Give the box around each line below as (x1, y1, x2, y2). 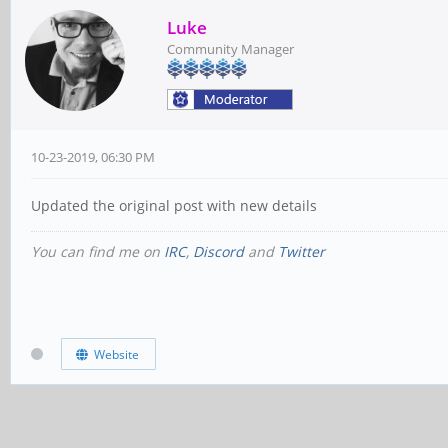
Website (87, 345, 139, 363)
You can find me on (31, 242, 164, 261)
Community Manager (167, 40, 294, 58)
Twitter (278, 242, 325, 261)
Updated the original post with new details (31, 196, 317, 215)
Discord (193, 242, 244, 261)
